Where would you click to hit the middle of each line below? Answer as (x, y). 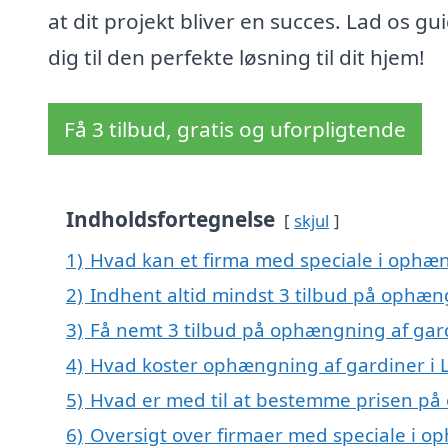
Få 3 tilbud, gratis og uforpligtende (235, 129)
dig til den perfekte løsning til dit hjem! (236, 57)
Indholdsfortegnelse (170, 219)
